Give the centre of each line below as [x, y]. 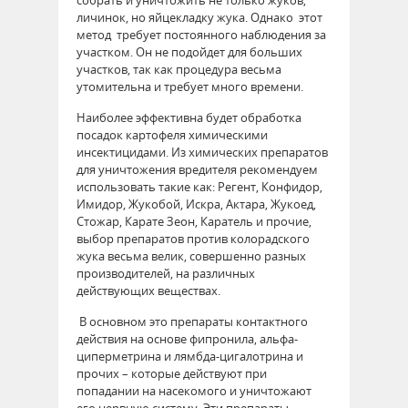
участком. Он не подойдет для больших [189, 51]
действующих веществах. [150, 290]
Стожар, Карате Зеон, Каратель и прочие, [194, 221]
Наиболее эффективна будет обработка [189, 117]
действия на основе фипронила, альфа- [187, 338]
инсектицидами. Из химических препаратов [202, 152]
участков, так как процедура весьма [179, 69]
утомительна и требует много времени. [190, 86]
